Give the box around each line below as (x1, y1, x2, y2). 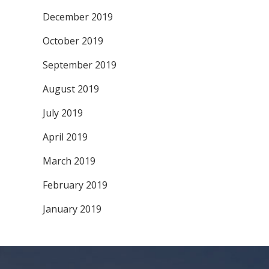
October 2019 (43, 34, 103, 47)
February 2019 (43, 178, 107, 192)
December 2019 (43, 10, 113, 23)
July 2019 (43, 106, 83, 119)
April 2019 (43, 130, 88, 144)
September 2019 (43, 58, 116, 71)
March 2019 (43, 154, 95, 168)
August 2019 (43, 82, 99, 95)
